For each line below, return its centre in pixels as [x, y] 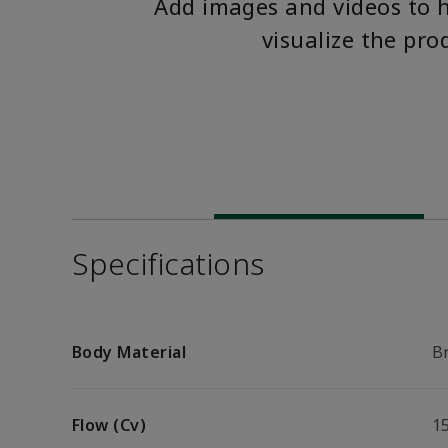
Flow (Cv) [109, 425]
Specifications [168, 263]
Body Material [129, 352]
